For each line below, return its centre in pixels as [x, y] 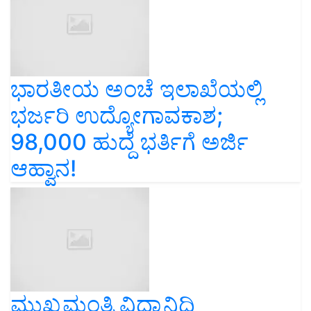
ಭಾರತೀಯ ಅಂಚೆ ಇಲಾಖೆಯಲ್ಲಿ [136, 90]
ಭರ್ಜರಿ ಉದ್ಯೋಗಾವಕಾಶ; [117, 116]
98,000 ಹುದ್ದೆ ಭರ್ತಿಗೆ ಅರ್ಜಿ [129, 142]
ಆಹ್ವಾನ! [43, 169]
